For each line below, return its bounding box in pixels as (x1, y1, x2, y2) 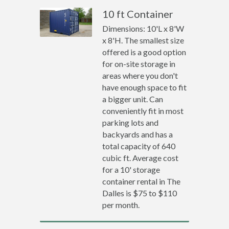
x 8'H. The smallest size (102, 35, 185, 45)
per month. (102, 200, 140, 210)
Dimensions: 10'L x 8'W (102, 24, 185, 33)
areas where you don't (102, 71, 178, 80)
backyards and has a (102, 129, 173, 139)
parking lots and (102, 118, 159, 127)
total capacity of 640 (102, 141, 176, 151)
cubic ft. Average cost (102, 153, 179, 163)
